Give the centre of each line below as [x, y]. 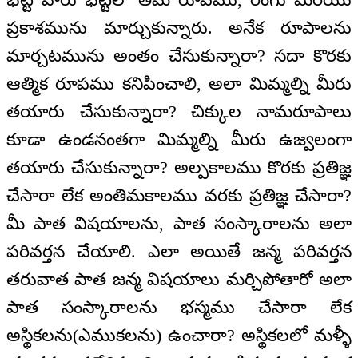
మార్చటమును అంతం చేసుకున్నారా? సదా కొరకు [179, 55]
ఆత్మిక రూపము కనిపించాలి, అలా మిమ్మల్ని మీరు [179, 83]
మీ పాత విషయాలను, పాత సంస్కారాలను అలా [179, 223]
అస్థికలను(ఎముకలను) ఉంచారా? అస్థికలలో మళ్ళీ [179, 335]
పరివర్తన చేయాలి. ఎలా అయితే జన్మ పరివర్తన [179, 251]
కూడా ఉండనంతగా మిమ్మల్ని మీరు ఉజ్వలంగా [179, 139]
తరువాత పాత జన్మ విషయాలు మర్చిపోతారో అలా [179, 279]
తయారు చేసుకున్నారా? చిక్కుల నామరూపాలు [179, 111]
